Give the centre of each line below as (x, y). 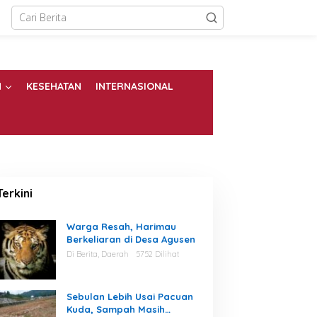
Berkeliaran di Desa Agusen (131, 240)
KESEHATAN (54, 87)
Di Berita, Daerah (97, 254)
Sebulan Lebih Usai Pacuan (129, 297)
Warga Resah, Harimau (121, 227)
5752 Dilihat (157, 254)
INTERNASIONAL (134, 87)
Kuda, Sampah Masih (115, 310)
